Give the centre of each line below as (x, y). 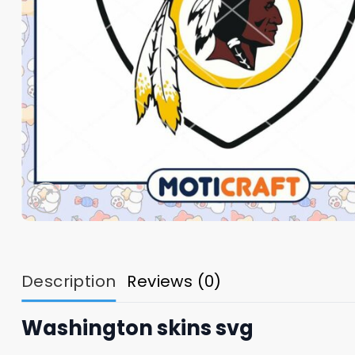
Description (69, 281)
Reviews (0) (174, 281)
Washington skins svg (137, 328)
